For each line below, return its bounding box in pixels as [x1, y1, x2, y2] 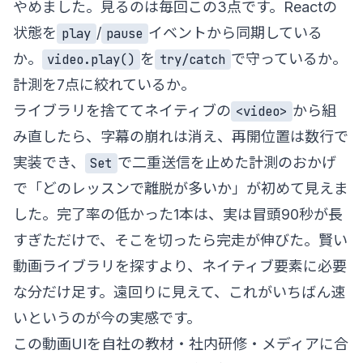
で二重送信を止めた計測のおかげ [117, 153, 336, 171]
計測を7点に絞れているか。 [13, 75, 195, 93]
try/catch [160, 50, 226, 68]
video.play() [47, 50, 135, 68]
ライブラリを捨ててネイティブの [13, 101, 231, 119]
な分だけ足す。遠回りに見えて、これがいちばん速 [13, 283, 345, 301]
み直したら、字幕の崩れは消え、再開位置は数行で [13, 127, 348, 145]
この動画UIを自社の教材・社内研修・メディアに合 [13, 335, 348, 352]
